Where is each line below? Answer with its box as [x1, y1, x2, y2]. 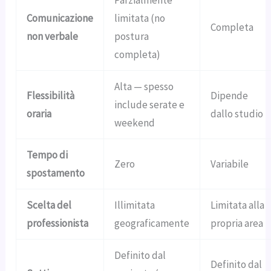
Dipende [211, 89, 249, 103]
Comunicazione [27, 11, 94, 25]
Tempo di [27, 148, 68, 162]
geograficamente [114, 217, 190, 230]
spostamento [27, 166, 85, 180]
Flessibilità [27, 89, 75, 103]
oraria [27, 107, 52, 121]
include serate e [114, 98, 185, 112]
